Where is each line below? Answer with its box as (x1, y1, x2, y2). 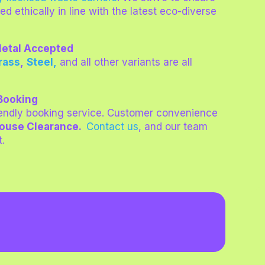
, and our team (138, 121, 208, 133)
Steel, (27, 56, 57, 69)
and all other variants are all (57, 56, 193, 69)
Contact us (86, 121, 139, 133)
